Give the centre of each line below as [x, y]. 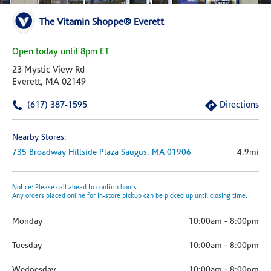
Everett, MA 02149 [49, 83]
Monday [27, 222]
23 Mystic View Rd [48, 70]
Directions [239, 106]
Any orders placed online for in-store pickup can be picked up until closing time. [130, 196]
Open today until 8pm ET [61, 52]
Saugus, [136, 153]
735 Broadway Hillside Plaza [65, 153]
